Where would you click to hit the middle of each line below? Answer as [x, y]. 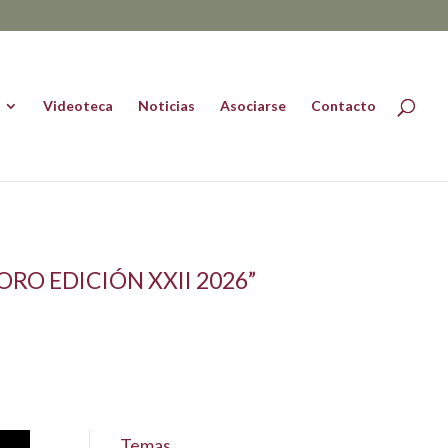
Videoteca [78, 105]
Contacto [343, 105]
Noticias [166, 105]
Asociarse [253, 105]
